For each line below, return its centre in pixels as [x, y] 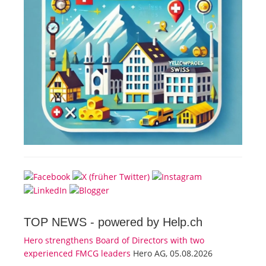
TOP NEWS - [61, 222]
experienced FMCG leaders [77, 254]
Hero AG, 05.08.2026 [172, 254]
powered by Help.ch [150, 222]
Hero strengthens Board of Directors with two [114, 240]
